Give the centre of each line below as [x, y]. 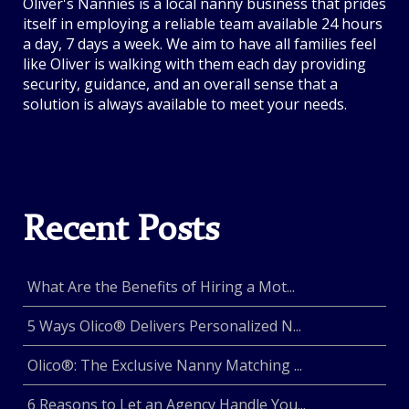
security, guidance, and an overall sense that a [180, 84]
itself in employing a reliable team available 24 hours [203, 24]
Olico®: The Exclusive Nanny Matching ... [165, 366]
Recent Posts [121, 231]
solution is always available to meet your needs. [185, 105]
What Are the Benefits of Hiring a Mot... [161, 287]
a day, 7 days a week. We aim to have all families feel [199, 44]
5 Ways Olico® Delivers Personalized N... [164, 326]
